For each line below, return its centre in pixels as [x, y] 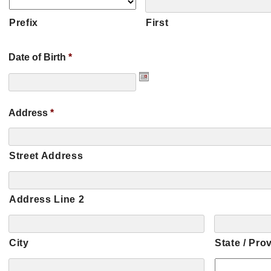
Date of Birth [37, 57]
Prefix [24, 23]
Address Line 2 [47, 199]
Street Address [46, 156]
